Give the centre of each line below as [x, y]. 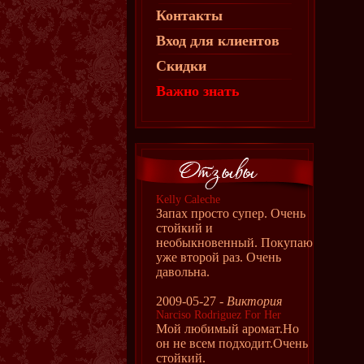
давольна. [183, 272]
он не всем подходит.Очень [232, 343]
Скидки [181, 66]
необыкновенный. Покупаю [234, 243]
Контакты [189, 15]
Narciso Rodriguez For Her [219, 315]
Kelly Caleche [188, 199]
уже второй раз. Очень [219, 257]
